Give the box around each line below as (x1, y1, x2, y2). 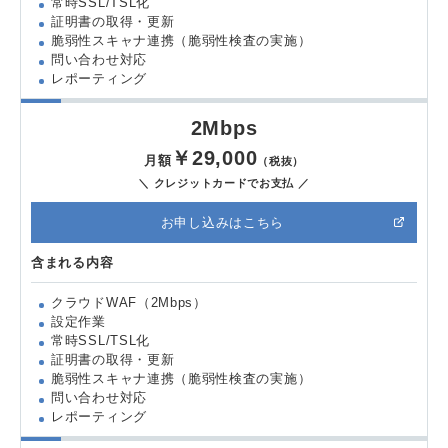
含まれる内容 (31, 254, 114, 270)
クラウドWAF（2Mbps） (51, 294, 207, 310)
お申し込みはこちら (160, 214, 285, 230)
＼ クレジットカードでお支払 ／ (138, 176, 310, 189)
